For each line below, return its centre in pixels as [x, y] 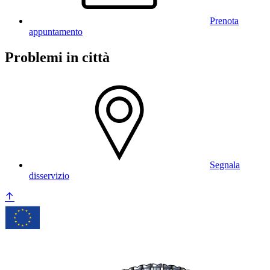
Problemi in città [57, 58]
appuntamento [56, 32]
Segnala [225, 165]
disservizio [49, 176]
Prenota [224, 21]
